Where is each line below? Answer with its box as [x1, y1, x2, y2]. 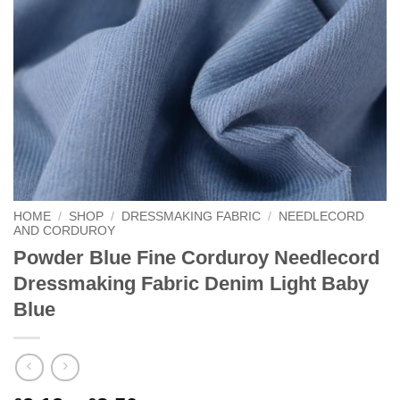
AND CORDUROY [13, 224, 115, 237]
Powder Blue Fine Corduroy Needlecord [13, 246, 379, 269]
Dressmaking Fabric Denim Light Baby [13, 271, 369, 295]
